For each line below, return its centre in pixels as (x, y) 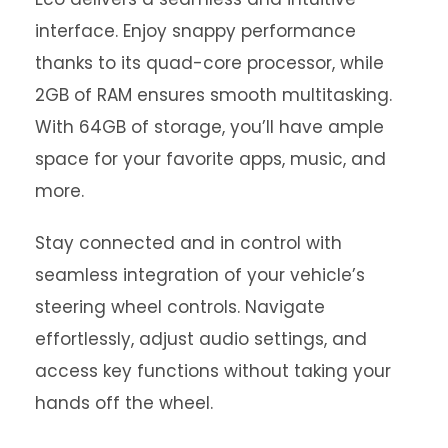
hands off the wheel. (124, 402)
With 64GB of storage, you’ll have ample (209, 126)
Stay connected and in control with (188, 242)
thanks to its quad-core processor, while (209, 62)
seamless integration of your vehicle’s (200, 274)
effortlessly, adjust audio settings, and (201, 338)
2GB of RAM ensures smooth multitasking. (213, 94)
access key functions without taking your (213, 370)
